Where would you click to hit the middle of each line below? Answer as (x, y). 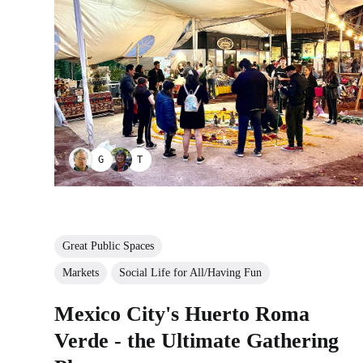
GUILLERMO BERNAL (169, 160)
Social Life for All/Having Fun (191, 272)
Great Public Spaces (109, 246)
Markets (81, 272)
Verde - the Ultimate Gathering (197, 340)
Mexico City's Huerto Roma (182, 314)
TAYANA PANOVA (194, 160)
